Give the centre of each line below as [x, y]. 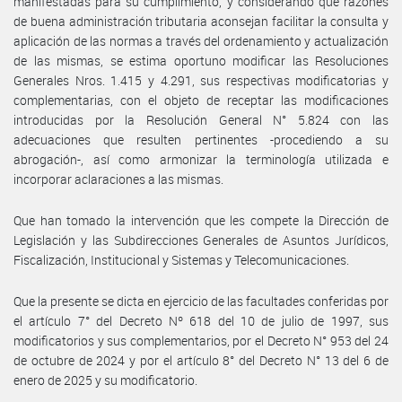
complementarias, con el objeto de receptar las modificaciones [201, 100]
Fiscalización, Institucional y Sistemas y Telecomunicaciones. [181, 259]
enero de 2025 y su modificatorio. [105, 380]
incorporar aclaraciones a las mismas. [118, 179]
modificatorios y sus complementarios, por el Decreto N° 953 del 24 [201, 340]
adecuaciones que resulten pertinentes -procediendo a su [201, 139]
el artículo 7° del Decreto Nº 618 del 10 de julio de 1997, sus [201, 320]
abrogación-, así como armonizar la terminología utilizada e [201, 159]
